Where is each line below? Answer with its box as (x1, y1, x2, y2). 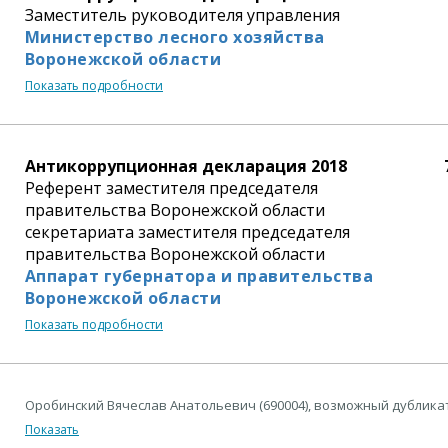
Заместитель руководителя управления (25, 3, 340, 26)
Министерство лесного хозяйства (25, 25, 325, 48)
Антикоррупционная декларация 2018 (25, 154, 347, 177)
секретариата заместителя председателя (25, 220, 350, 243)
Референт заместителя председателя (25, 176, 318, 199)
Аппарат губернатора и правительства (25, 264, 374, 287)
